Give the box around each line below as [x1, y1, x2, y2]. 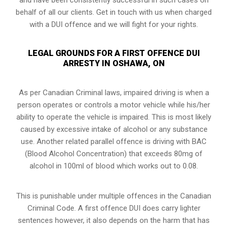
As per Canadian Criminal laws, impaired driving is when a [18, 88, 209, 97]
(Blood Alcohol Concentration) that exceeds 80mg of [25, 149, 203, 158]
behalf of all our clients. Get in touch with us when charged [16, 7, 212, 17]
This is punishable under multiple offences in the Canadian [16, 191, 212, 201]
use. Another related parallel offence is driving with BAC [21, 136, 207, 146]
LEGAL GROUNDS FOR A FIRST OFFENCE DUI [27, 48, 200, 58]
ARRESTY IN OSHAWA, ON [63, 58, 165, 68]
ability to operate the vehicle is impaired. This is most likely [16, 112, 212, 122]
